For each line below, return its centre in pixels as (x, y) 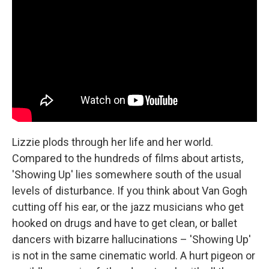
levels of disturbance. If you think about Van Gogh (130, 190)
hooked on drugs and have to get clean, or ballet (125, 223)
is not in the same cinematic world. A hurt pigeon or (134, 255)
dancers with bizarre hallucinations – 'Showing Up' (131, 239)
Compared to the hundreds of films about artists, (128, 158)
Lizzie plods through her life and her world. (113, 142)
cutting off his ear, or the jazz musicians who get (128, 207)
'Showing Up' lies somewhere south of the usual (127, 174)
